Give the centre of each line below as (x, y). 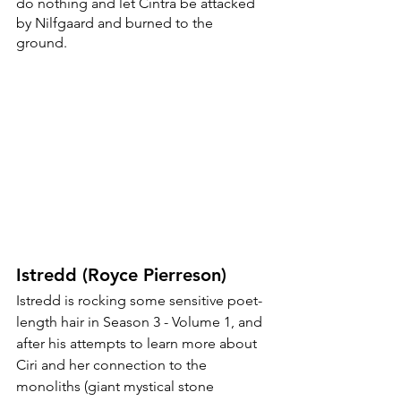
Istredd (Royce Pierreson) (121, 274)
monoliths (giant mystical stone (117, 386)
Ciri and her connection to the (113, 364)
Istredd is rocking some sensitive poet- (139, 300)
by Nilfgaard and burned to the (116, 22)
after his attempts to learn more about (138, 343)
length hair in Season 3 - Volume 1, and (141, 321)
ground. (43, 42)
